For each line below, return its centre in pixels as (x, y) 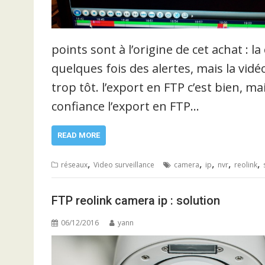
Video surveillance (124, 164)
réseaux (74, 164)
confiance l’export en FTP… (125, 106)
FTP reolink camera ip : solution (136, 200)
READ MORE (79, 135)
